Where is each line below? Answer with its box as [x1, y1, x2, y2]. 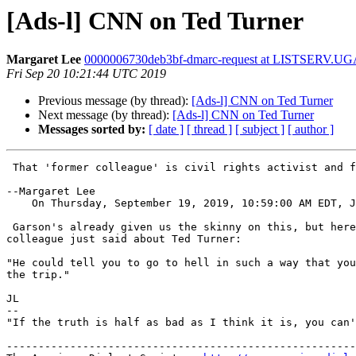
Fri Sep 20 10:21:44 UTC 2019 [6, 67, 166, 81]
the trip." [6, 269, 70, 281]
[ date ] [149, 122, 184, 137]
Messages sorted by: [38, 122, 145, 137]
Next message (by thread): [38, 108, 172, 122]
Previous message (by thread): [38, 94, 192, 108]
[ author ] [288, 122, 334, 137]
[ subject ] [235, 122, 284, 137]
